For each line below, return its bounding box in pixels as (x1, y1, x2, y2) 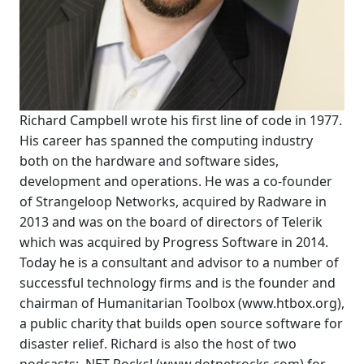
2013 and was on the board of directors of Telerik (19, 213, 323, 231)
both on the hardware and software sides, (19, 152, 279, 170)
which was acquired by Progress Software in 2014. (19, 233, 328, 251)
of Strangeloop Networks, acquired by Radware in (19, 193, 327, 210)
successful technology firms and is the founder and (19, 274, 336, 292)
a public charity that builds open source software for (19, 314, 343, 332)
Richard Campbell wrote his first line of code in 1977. (19, 111, 342, 129)
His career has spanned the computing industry (19, 132, 313, 149)
